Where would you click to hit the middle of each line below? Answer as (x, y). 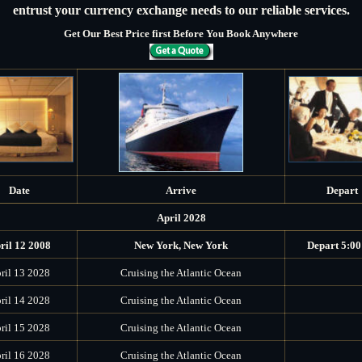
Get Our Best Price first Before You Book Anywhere (181, 33)
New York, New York (181, 245)
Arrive (181, 190)
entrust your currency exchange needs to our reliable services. (181, 10)
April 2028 (181, 217)
